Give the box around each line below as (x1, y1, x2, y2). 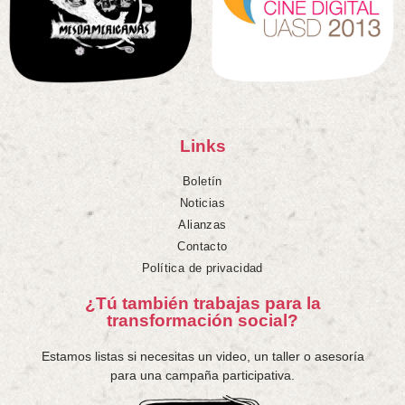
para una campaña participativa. (110, 367, 295, 382)
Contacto (177, 239, 228, 253)
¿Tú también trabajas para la (84, 293, 321, 313)
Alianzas (178, 217, 227, 231)
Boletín (183, 174, 222, 188)
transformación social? (107, 310, 298, 330)
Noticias (179, 195, 226, 210)
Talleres (282, 9, 334, 26)
